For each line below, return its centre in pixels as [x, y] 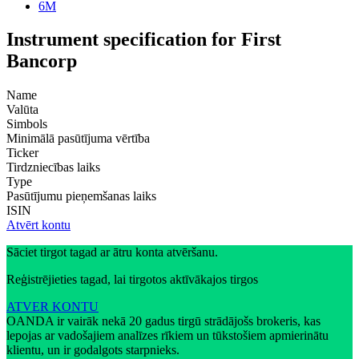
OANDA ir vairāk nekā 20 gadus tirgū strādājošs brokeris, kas [163, 321]
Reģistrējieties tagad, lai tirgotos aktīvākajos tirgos [132, 280]
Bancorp [42, 61]
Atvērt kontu [38, 225]
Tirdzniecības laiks [53, 167]
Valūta [22, 110]
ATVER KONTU [52, 307]
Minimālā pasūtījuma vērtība [78, 139]
